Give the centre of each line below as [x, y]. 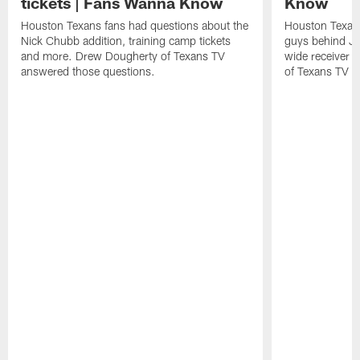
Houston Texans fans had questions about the [135, 26]
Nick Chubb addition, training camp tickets [126, 41]
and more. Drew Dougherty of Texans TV [123, 56]
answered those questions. [88, 72]
